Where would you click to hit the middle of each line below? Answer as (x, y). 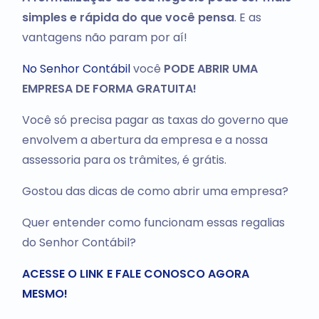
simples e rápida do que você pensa (128, 17)
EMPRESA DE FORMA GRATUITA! (109, 88)
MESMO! (45, 293)
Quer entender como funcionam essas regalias (153, 222)
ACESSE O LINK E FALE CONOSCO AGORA (135, 273)
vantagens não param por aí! (104, 37)
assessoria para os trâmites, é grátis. (124, 159)
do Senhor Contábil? (79, 242)
